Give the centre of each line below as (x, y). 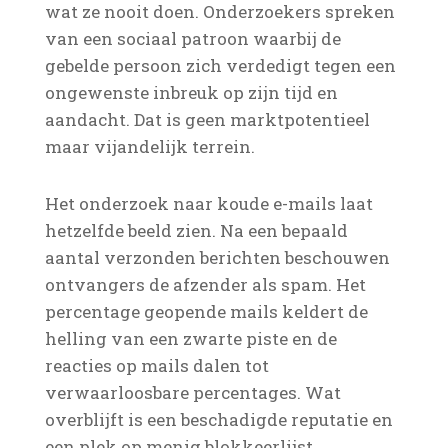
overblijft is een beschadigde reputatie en (218, 419)
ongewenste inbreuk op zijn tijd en (191, 92)
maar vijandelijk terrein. (149, 146)
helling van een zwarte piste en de (190, 338)
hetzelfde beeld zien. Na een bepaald (196, 230)
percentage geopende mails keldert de (206, 311)
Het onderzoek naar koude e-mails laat (208, 203)
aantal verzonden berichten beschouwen (217, 257)
